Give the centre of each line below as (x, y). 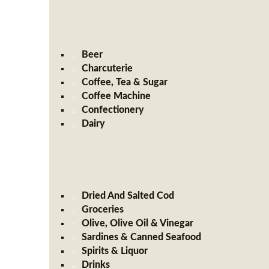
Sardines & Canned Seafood (142, 237)
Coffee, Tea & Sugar (125, 82)
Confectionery (113, 110)
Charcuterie (107, 68)
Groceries (103, 210)
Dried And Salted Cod (128, 196)
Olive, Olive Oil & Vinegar (138, 223)
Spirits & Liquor (115, 251)
